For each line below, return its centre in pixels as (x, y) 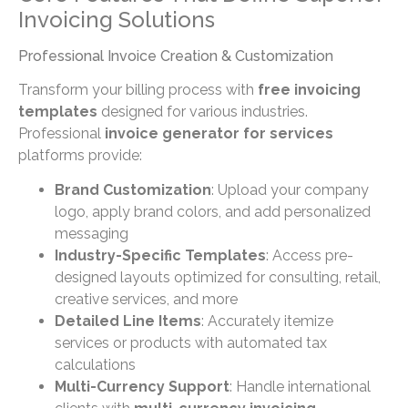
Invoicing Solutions (117, 19)
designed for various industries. (203, 111)
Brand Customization (133, 189)
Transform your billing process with (138, 89)
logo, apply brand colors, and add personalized (213, 211)
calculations (95, 364)
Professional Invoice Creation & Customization (176, 56)
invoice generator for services (219, 133)
